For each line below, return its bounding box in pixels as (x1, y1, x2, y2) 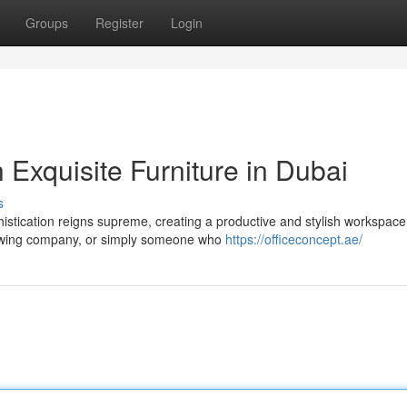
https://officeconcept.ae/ (225, 230, 362, 248)
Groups (25, 14, 68, 32)
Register (95, 14, 144, 32)
